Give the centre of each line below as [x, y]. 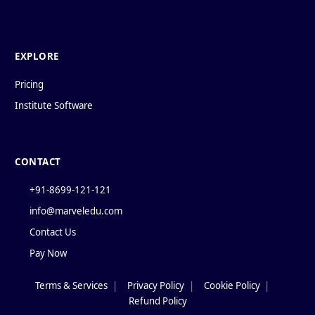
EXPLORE [37, 57]
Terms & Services [72, 286]
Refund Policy [157, 301]
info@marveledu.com [76, 211]
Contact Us [52, 232]
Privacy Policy [156, 286]
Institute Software [54, 106]
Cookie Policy [232, 286]
